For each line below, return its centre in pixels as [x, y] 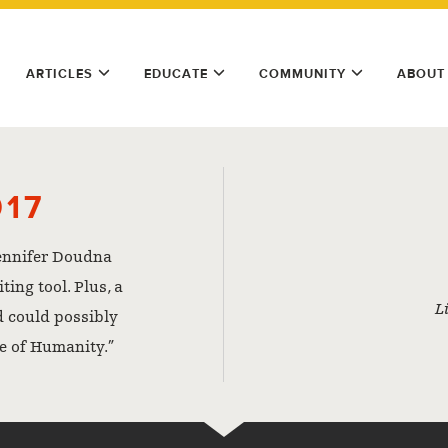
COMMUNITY [302, 73]
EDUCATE [176, 73]
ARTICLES [59, 73]
